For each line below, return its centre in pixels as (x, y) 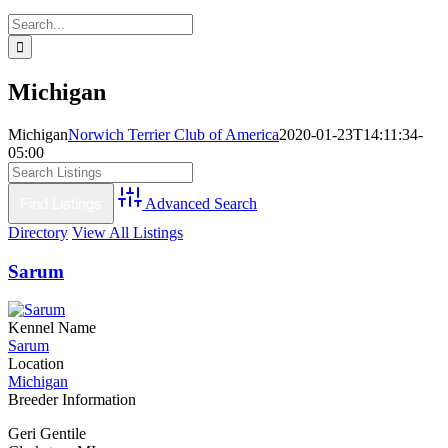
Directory (38, 232)
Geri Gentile (47, 434)
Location (36, 364)
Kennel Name (52, 328)
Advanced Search (201, 203)
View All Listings (127, 232)
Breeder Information (72, 400)
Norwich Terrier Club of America (173, 134)
